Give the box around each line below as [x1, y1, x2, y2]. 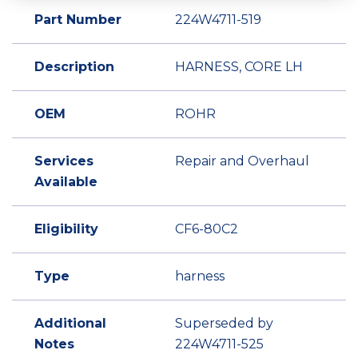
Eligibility [34, 221, 98, 237]
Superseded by [175, 316, 273, 331]
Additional [34, 316, 106, 331]
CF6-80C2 [175, 221, 238, 237]
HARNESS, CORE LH [175, 59, 303, 74]
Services [34, 153, 93, 169]
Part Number [34, 12, 121, 27]
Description [34, 59, 114, 74]
